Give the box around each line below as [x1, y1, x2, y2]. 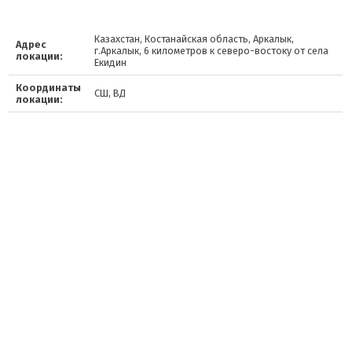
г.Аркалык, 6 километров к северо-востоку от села [93, 45, 328, 57]
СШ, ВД [93, 87, 126, 99]
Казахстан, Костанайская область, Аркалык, [93, 33, 294, 45]
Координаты [15, 82, 81, 93]
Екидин [93, 57, 126, 68]
